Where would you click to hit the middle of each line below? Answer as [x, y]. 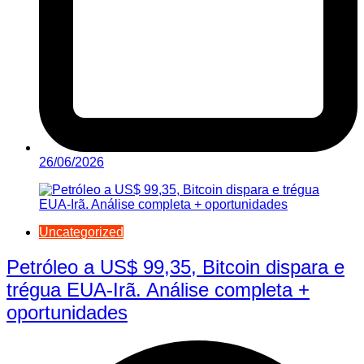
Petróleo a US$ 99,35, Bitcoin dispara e [175, 266]
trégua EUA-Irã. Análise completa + [158, 289]
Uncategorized [81, 232]
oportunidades [67, 312]
